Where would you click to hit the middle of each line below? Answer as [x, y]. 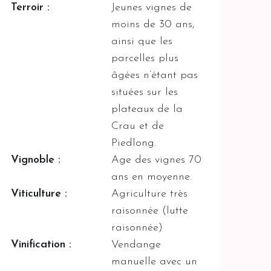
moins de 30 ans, [153, 24]
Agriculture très [150, 194]
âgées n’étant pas [155, 75]
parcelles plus [145, 58]
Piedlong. [134, 143]
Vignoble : [35, 160]
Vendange [136, 244]
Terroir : [30, 7]
